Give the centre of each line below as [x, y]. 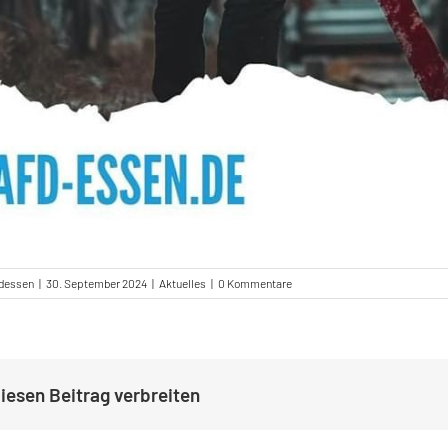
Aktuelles [183, 283]
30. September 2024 [97, 283]
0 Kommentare [255, 283]
